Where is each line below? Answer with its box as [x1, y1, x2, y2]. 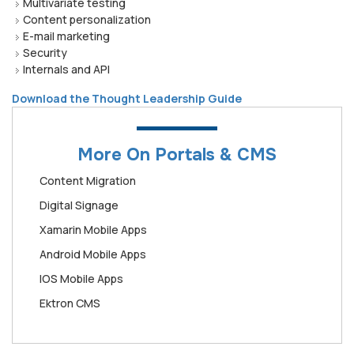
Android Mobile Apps [40, 246, 146, 262]
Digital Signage [40, 197, 119, 213]
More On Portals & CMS [77, 143, 277, 166]
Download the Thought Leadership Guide [12, 90, 244, 106]
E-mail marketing [23, 28, 112, 43]
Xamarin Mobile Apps [40, 221, 147, 237]
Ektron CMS [40, 295, 100, 311]
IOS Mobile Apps [40, 270, 123, 286]
